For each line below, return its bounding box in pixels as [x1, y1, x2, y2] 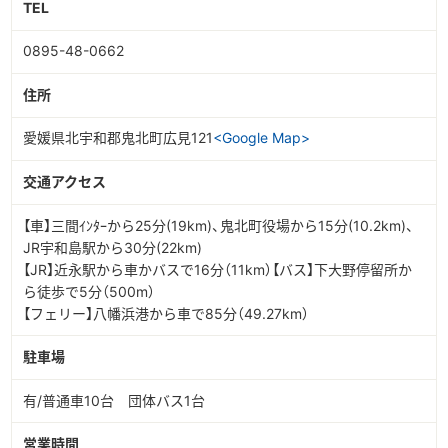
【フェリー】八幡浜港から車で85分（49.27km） [22, 304, 309, 322]
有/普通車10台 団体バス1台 [22, 391, 205, 409]
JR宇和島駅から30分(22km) [22, 238, 202, 256]
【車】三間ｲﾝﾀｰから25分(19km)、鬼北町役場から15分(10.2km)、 [22, 216, 414, 234]
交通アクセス [22, 172, 106, 190]
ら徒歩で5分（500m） [22, 282, 155, 300]
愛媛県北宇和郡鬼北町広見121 [22, 129, 213, 147]
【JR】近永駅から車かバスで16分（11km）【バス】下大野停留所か [22, 260, 412, 278]
